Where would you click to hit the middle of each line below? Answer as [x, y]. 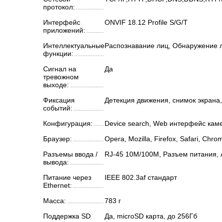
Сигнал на [60, 69]
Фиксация [59, 100]
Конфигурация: [68, 123]
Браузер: [57, 139]
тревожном [61, 77]
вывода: [56, 162]
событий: [58, 108]
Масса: [55, 201]
